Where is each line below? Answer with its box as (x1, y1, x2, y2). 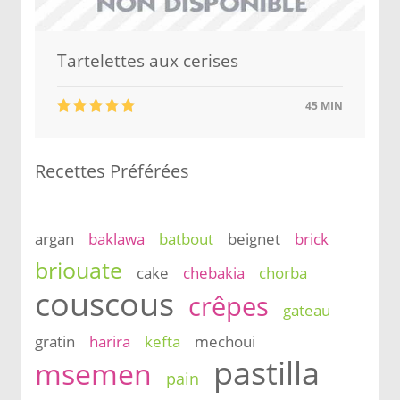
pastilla (213, 350, 320, 395)
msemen (35, 354, 152, 393)
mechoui (195, 331, 255, 352)
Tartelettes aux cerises (57, 49, 238, 72)
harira (89, 331, 130, 352)
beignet (228, 229, 280, 249)
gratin (35, 331, 75, 352)
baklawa (88, 229, 145, 249)
